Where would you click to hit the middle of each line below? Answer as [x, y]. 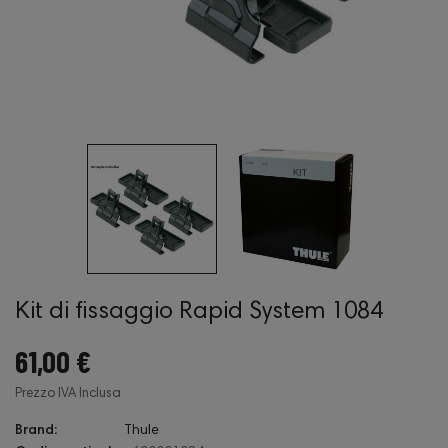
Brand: [36, 431]
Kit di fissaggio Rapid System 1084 [199, 312]
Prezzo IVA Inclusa [68, 394]
